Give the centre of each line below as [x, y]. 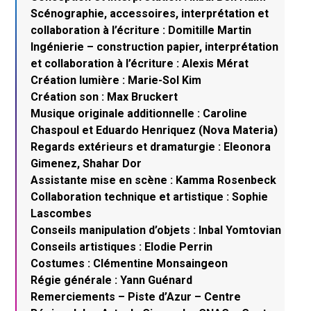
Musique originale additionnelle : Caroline [139, 113]
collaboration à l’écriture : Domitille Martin [141, 30]
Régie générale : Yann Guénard [112, 280]
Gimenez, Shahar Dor [86, 163]
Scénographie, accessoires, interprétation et [150, 13]
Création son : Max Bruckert [104, 96]
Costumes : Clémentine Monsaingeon [129, 263]
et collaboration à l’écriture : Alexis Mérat [140, 63]
